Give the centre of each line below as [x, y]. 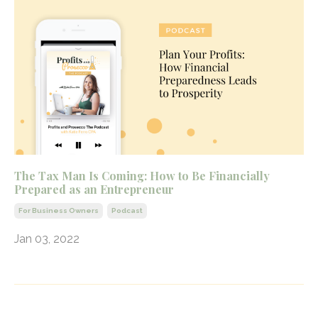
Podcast [127, 210]
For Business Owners [59, 210]
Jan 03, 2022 [47, 238]
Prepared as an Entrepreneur [94, 189]
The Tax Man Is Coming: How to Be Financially [142, 175]
